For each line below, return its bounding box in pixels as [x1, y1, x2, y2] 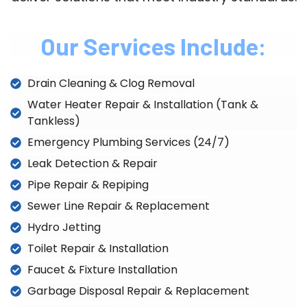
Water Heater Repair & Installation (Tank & [27, 97, 258, 113]
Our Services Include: [40, 32, 267, 61]
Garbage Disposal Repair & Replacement [27, 283, 249, 299]
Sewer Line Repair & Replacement [27, 198, 210, 214]
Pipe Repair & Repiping [27, 177, 149, 193]
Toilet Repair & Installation [27, 241, 169, 257]
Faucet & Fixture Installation [27, 262, 177, 278]
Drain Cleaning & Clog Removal [27, 75, 195, 92]
